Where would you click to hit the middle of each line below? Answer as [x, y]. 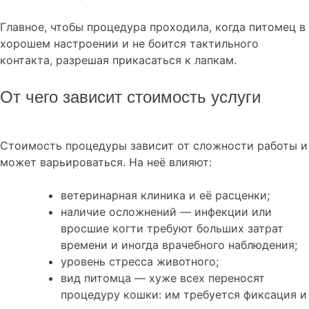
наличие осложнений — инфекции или [166, 212]
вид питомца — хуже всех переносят [163, 278]
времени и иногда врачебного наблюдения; [179, 245]
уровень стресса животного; [140, 262]
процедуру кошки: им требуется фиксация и [184, 295]
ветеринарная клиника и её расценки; [165, 196]
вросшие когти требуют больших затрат [172, 229]
